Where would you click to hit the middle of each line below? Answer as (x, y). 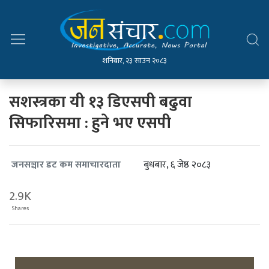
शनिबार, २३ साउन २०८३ (134, 61)
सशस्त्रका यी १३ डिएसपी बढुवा (101, 102)
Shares (20, 208)
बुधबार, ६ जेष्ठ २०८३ (177, 165)
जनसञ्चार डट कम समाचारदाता (66, 165)
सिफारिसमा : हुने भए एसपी (90, 123)
